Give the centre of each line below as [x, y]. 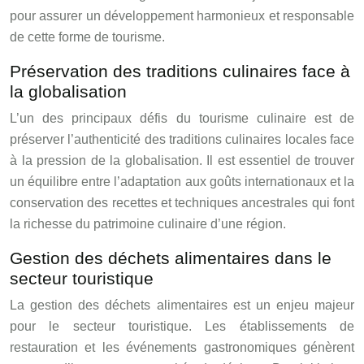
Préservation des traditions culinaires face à [180, 71]
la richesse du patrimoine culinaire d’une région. [148, 223]
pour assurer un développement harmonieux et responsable [182, 15]
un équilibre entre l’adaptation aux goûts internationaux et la [182, 181]
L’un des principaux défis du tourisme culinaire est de [182, 118]
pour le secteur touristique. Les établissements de [182, 326]
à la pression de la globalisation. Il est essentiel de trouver [182, 160]
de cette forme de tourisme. [87, 37]
